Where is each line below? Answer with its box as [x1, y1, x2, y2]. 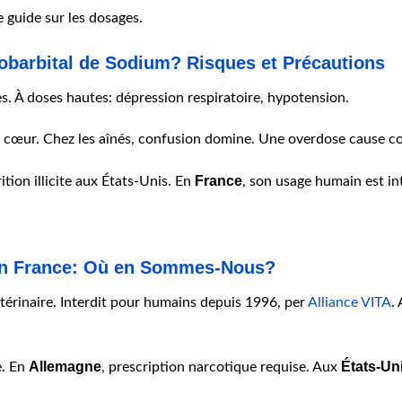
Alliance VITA [308, 295, 391, 310]
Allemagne [29, 358, 101, 374]
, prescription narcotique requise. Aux [101, 359, 341, 374]
